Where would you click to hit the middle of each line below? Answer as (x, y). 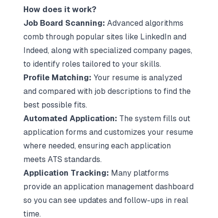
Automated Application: (70, 118)
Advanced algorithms (144, 23)
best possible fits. (55, 105)
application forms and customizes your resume (108, 132)
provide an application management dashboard (109, 187)
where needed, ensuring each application (97, 146)
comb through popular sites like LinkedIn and (105, 37)
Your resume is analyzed (138, 78)
